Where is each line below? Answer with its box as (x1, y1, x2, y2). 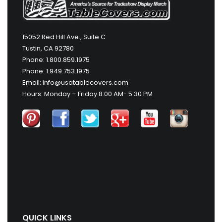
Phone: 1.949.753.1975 (22, 66, 90, 76)
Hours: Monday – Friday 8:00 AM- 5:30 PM (22, 89, 153, 99)
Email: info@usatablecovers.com (22, 77, 128, 87)
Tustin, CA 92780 (22, 43, 74, 53)
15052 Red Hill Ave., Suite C (22, 32, 106, 42)
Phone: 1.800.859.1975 (22, 55, 90, 64)
